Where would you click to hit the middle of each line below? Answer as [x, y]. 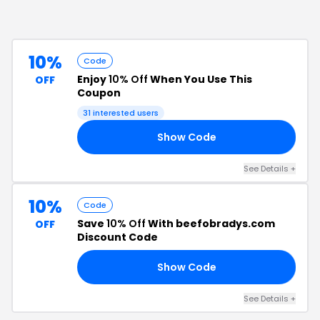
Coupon [99, 93]
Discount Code [117, 237]
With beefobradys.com [210, 224]
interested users [125, 113]
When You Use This [200, 79]
